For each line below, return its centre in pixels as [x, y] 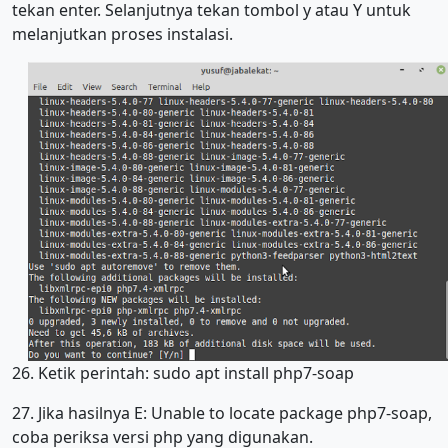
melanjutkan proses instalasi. [122, 33]
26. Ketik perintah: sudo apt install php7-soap [183, 373]
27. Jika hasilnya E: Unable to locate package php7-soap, [222, 413]
